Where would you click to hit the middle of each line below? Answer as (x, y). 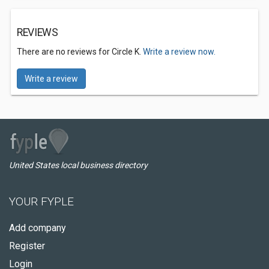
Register (27, 246)
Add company (38, 228)
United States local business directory (78, 165)
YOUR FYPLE (41, 201)
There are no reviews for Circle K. (80, 52)
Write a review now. (179, 52)
